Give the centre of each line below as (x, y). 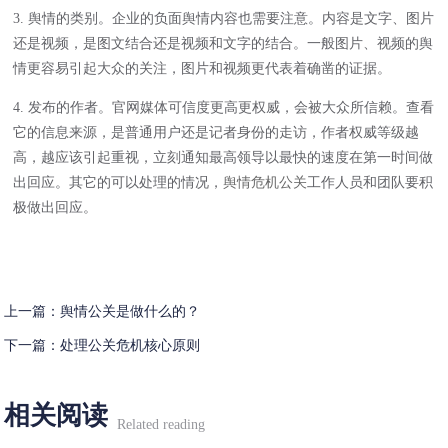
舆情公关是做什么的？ (130, 311)
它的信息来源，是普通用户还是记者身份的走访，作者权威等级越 (216, 131)
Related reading (161, 424)
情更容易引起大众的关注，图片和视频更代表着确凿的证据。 (202, 67)
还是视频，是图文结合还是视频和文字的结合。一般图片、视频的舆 (223, 42)
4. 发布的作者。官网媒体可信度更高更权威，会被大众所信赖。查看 (224, 106)
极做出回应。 (55, 206)
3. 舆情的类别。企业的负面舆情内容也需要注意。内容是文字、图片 (224, 17)
